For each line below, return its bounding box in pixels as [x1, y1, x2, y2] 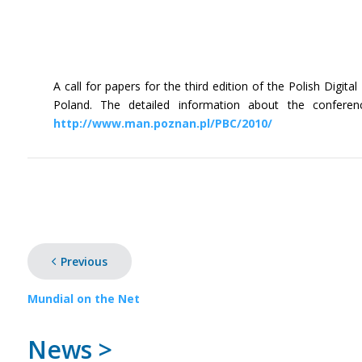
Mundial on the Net [27, 290, 140, 306]
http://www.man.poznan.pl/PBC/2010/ [53, 115, 272, 131]
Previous [60, 253, 107, 269]
